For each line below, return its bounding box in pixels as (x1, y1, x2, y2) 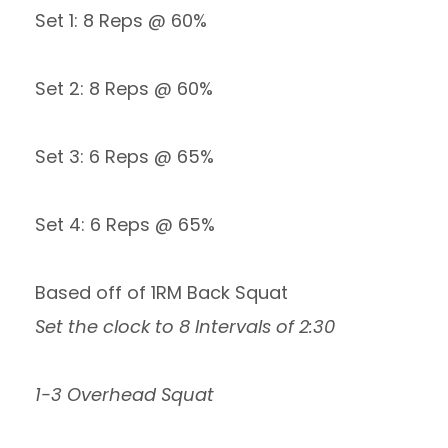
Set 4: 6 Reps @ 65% (35, 212, 215, 237)
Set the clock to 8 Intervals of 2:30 (35, 314, 335, 339)
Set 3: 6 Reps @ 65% (35, 144, 214, 169)
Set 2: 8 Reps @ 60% (35, 76, 213, 101)
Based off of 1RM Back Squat (35, 280, 288, 305)
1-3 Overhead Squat (35, 382, 214, 407)
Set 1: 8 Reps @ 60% (35, 8, 207, 33)
